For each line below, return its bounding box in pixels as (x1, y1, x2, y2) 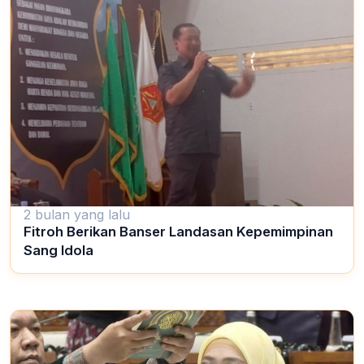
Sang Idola (24, 242, 93, 259)
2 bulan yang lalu (24, 206, 130, 223)
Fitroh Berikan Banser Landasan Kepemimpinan (24, 223, 333, 240)
